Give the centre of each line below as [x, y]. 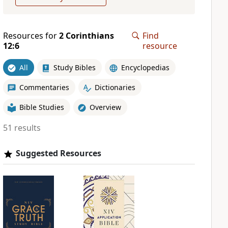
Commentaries [44, 87]
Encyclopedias [145, 67]
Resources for [31, 36]
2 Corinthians [86, 36]
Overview [105, 107]
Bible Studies [41, 107]
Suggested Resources [58, 153]
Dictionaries [115, 87]
